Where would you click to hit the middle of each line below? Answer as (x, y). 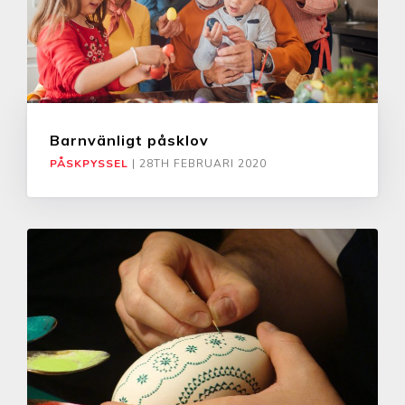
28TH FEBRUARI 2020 (203, 163)
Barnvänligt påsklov (129, 140)
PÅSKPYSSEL (89, 163)
